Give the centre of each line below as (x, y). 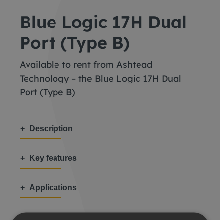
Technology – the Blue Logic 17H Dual (100, 78)
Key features (53, 158)
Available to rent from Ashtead (86, 65)
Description (51, 128)
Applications (53, 187)
